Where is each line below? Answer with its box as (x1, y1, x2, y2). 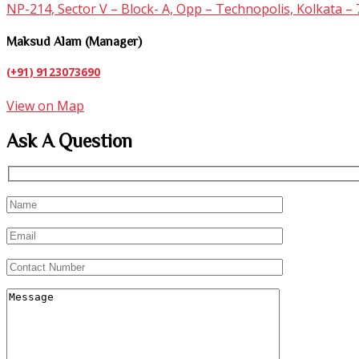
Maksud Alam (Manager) (6, 34, 142, 48)
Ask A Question (6, 131, 132, 151)
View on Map (6, 97, 84, 115)
